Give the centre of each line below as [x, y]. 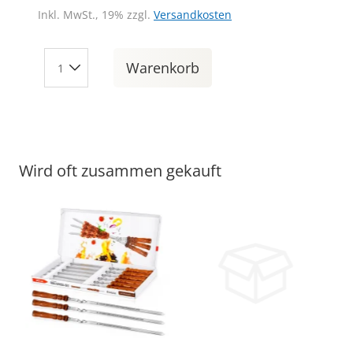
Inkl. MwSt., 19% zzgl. [96, 15]
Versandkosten [193, 15]
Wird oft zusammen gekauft [120, 171]
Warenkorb [163, 68]
